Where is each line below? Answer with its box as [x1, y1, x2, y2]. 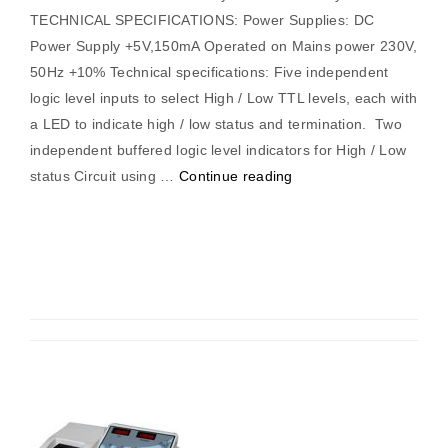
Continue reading [178, 168, 293, 184]
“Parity [291, 167, 335, 183]
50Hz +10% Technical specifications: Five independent [30, 64, 389, 80]
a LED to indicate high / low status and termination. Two [30, 116, 403, 132]
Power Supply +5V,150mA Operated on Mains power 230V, [30, 38, 418, 54]
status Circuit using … [30, 168, 179, 184]
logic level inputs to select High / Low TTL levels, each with [30, 90, 418, 106]
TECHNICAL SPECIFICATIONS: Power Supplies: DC [30, 12, 375, 28]
